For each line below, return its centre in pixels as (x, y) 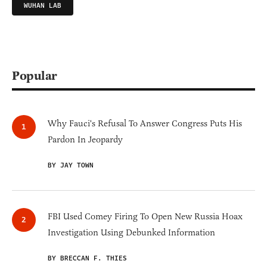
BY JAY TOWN (71, 166)
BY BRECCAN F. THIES (87, 259)
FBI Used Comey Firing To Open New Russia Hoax (145, 217)
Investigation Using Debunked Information (131, 233)
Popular (35, 76)
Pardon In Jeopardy (85, 140)
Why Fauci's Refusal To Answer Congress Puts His (145, 124)
